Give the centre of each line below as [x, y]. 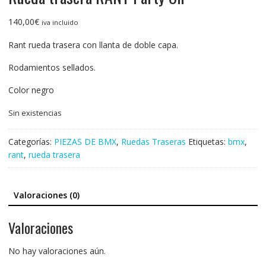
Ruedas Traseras [153, 142]
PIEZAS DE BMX [85, 142]
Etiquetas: [208, 142]
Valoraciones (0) [46, 195]
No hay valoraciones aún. [57, 251]
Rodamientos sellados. [52, 68]
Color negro [31, 90]
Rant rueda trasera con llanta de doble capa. [93, 45]
